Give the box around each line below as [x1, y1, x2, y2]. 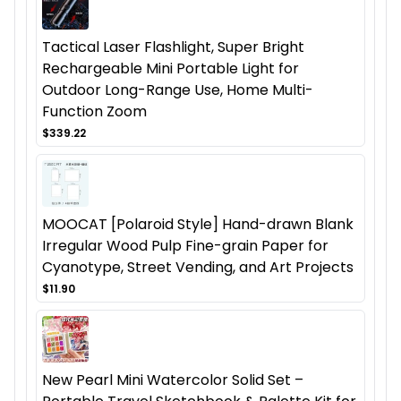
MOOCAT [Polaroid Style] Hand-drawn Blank [42, 213, 354, 235]
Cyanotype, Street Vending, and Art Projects [42, 256, 354, 277]
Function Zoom [42, 100, 147, 122]
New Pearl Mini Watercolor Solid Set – [42, 369, 303, 390]
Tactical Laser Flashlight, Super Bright [42, 36, 304, 57]
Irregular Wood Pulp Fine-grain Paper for [42, 235, 328, 256]
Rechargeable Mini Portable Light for [42, 57, 299, 79]
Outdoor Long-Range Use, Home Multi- [42, 79, 313, 100]
